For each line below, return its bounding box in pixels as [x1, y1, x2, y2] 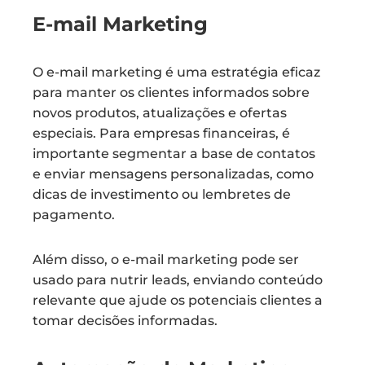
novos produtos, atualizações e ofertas [33, 105, 287, 121]
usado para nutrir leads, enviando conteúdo [33, 272, 323, 288]
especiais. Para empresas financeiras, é [33, 125, 290, 141]
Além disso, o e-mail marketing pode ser [33, 252, 299, 267]
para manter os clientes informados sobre [33, 85, 310, 100]
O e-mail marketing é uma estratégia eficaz [33, 64, 320, 80]
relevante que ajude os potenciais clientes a [33, 292, 323, 308]
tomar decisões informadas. [33, 313, 218, 328]
